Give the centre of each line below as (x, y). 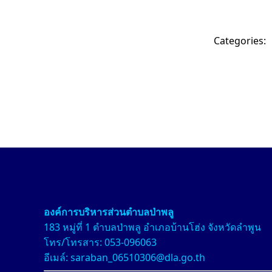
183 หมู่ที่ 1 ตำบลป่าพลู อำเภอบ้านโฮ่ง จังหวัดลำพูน (152, 227)
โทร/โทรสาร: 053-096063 (100, 242)
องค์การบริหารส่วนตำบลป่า (102, 212)
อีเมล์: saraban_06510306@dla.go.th (124, 257)
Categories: (240, 41)
